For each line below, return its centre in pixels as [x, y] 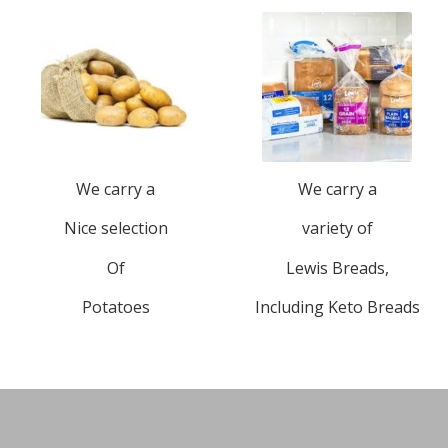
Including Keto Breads [337, 307]
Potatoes [115, 307]
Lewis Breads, [337, 267]
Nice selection [115, 228]
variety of [337, 228]
